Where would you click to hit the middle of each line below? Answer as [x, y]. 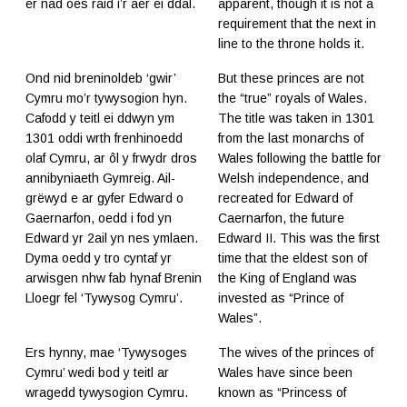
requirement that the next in [297, 24]
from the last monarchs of [291, 139]
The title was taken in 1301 [296, 119]
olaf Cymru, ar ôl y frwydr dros [111, 159]
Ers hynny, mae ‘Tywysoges [106, 353]
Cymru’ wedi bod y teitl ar [97, 373]
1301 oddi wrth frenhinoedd [104, 139]
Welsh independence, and [293, 179]
